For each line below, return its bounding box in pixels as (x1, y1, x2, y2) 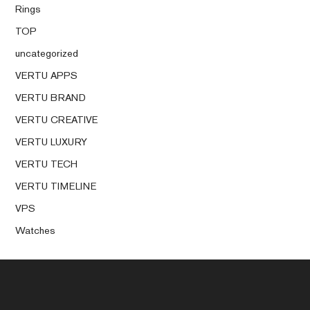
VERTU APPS (15, 69, 78, 82)
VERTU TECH (15, 156, 78, 170)
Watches (15, 223, 56, 237)
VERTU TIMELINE (15, 179, 97, 192)
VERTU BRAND (15, 91, 86, 104)
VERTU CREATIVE (15, 113, 98, 126)
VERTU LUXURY (15, 134, 88, 148)
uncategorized (15, 46, 79, 60)
